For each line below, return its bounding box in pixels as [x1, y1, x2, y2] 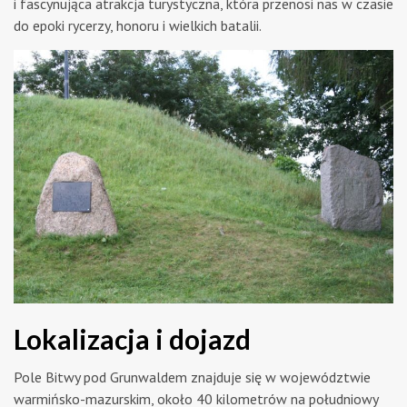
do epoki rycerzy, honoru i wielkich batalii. [14, 16, 262, 35]
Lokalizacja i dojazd [14, 322, 251, 355]
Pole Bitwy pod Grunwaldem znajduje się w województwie [14, 367, 371, 386]
